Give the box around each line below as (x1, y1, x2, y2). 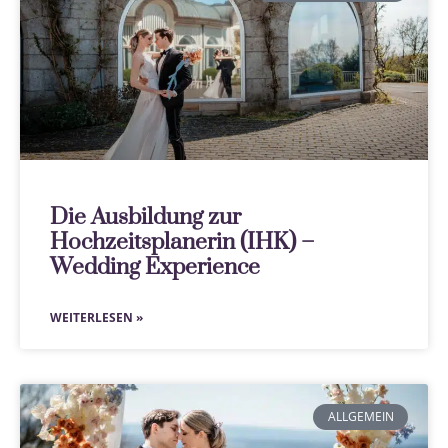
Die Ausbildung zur (50, 202, 241, 232)
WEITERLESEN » (50, 308, 143, 326)
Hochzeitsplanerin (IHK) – (50, 227, 314, 257)
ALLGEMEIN (327, 407, 394, 425)
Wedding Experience (50, 252, 260, 282)
